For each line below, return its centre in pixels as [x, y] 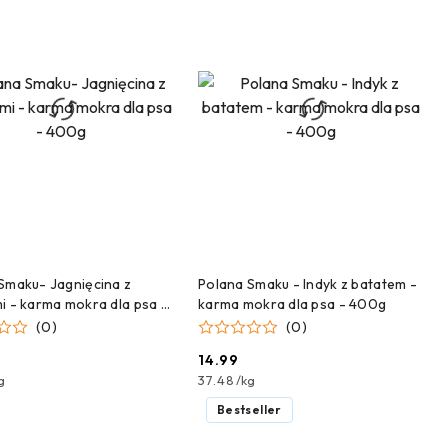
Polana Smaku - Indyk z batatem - [307, 283]
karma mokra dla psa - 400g [292, 303]
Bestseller [249, 410]
